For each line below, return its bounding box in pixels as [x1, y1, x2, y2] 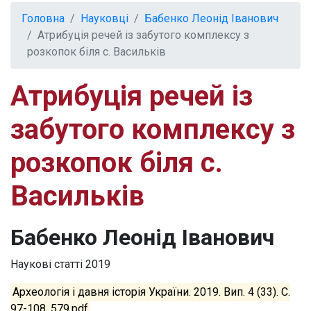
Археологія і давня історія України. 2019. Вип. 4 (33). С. [12, 285, 291, 299]
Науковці [81, 12, 128, 26]
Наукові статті [10, 258, 83, 271]
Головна [22, 12, 65, 26]
